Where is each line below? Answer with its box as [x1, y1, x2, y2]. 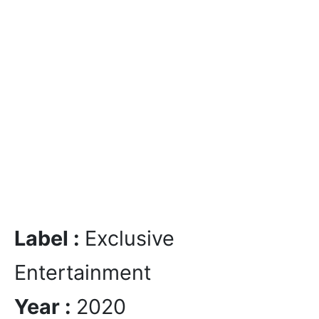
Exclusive [85, 226, 174, 251]
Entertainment [14, 260, 151, 285]
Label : [14, 226, 85, 251]
